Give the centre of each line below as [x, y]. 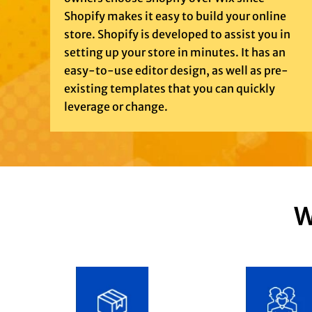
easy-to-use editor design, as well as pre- [176, 71]
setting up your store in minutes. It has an [175, 53]
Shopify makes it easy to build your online [175, 16]
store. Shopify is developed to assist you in [177, 34]
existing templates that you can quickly [170, 89]
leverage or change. [116, 107]
